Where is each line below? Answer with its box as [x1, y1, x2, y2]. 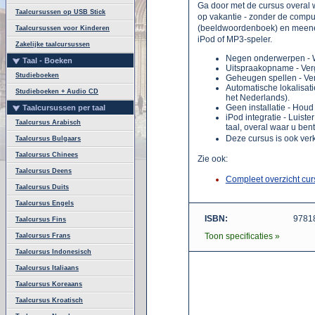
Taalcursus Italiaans [15, 264, 79, 271]
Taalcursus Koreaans [15, 281, 82, 288]
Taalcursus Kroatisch [15, 297, 83, 304]
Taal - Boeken [22, 56, 72, 65]
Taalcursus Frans [15, 232, 70, 239]
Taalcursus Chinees [15, 151, 78, 158]
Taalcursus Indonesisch [15, 248, 91, 255]
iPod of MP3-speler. [197, 34, 272, 44]
